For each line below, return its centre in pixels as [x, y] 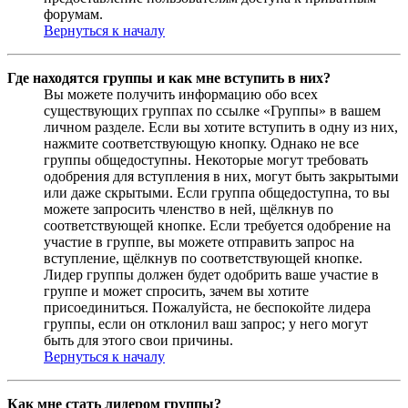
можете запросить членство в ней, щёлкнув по [189, 209]
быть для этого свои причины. [138, 341]
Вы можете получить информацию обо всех [181, 95]
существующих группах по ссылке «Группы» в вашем [212, 111]
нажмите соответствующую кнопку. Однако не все [201, 144]
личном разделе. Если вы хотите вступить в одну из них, [221, 127]
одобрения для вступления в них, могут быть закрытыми [221, 177]
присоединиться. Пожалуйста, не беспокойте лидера [207, 308]
